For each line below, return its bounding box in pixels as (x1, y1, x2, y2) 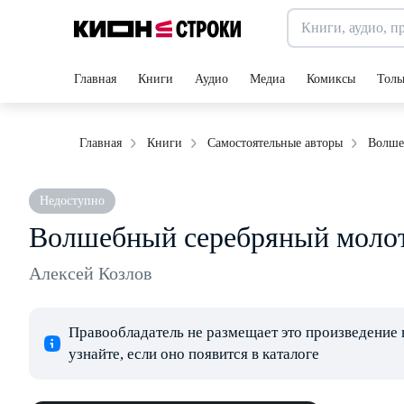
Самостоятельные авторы (207, 136, 343, 150)
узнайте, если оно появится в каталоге (69, 345, 319, 363)
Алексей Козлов (29, 263, 151, 283)
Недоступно (40, 194, 105, 207)
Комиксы (307, 72, 355, 86)
